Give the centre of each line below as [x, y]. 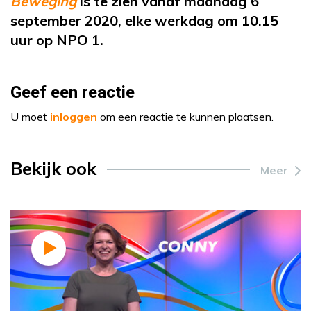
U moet [30, 117]
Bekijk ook [53, 168]
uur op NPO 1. [57, 40]
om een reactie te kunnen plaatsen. [185, 117]
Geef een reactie [73, 93]
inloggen [74, 117]
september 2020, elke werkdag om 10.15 [144, 20]
